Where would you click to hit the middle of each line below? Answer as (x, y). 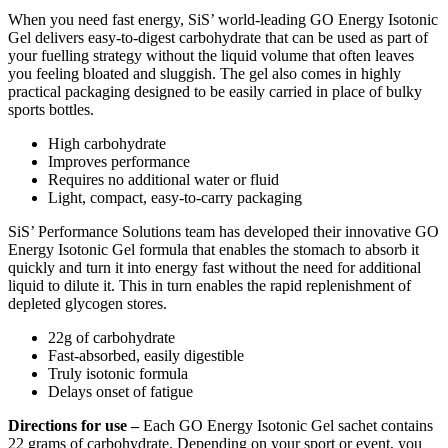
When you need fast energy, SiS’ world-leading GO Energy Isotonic (223, 20)
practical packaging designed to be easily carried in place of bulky (215, 92)
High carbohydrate (107, 144)
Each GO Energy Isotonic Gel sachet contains (286, 426)
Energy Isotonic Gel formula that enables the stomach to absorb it (213, 250)
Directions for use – (73, 426)
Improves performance (119, 162)
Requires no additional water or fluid (163, 180)
